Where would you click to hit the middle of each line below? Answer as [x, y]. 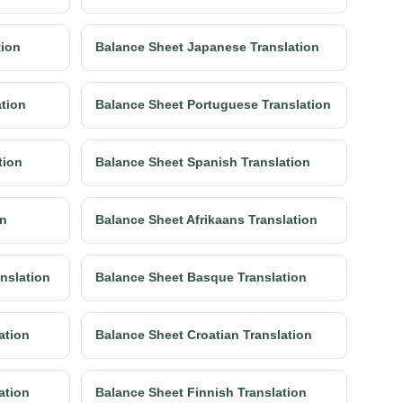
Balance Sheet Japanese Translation [207, 47]
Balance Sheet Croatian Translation [204, 335]
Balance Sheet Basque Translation [201, 278]
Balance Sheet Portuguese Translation [213, 105]
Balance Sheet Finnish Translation [201, 393]
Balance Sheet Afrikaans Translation [206, 220]
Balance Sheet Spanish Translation [203, 162]
